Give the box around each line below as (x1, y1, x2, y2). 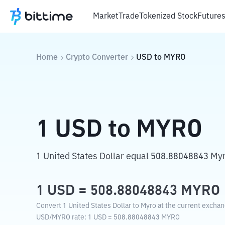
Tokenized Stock (139, 12, 197, 21)
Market (93, 12, 119, 21)
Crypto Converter (66, 54, 128, 62)
